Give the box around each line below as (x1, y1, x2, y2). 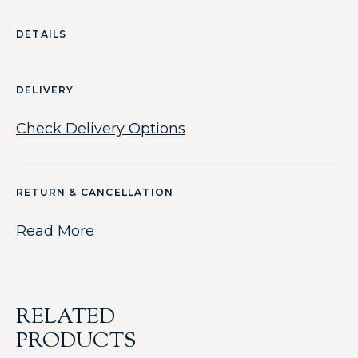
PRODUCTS (16, 327, 137, 356)
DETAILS (16, 28, 67, 40)
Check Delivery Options (16, 120, 185, 137)
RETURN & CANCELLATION (16, 186, 174, 198)
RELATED (16, 303, 115, 332)
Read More (16, 222, 94, 240)
